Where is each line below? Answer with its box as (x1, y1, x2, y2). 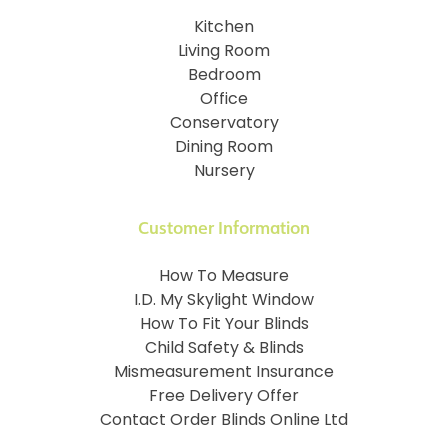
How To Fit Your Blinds (139, 316, 309, 333)
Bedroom (187, 67, 261, 84)
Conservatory (169, 115, 279, 132)
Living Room (178, 43, 270, 60)
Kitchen (194, 19, 254, 36)
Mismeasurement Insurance (114, 364, 334, 381)
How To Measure (159, 268, 289, 285)
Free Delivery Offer (149, 388, 299, 405)
